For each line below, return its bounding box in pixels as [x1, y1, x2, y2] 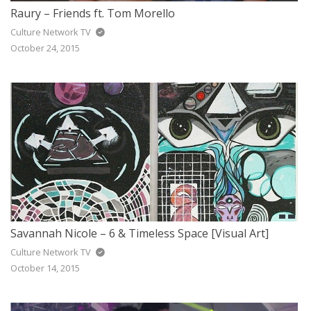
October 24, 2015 [10, 41, 80, 54]
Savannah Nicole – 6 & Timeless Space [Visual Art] [10, 225, 269, 241]
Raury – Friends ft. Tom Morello [10, 5, 175, 21]
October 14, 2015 [10, 261, 80, 274]
